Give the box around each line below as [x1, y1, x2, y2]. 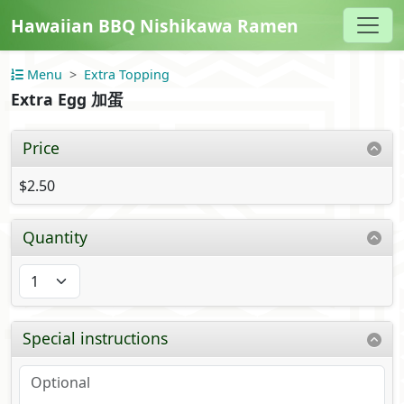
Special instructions [23, 327, 169, 350]
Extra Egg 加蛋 [11, 88, 124, 111]
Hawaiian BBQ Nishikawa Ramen [11, 13, 298, 38]
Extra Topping [84, 66, 170, 83]
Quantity [23, 225, 88, 248]
